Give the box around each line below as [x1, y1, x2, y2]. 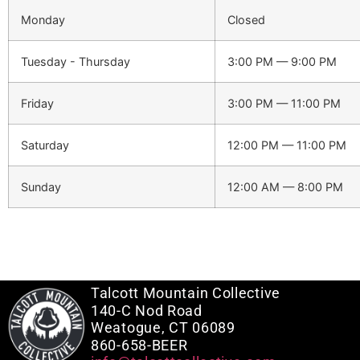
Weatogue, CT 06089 [91, 319, 235, 337]
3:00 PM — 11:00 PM [227, 96, 341, 111]
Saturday [21, 138, 69, 153]
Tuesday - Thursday [21, 55, 130, 69]
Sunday [21, 180, 61, 194]
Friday [21, 96, 54, 111]
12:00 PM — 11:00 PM [227, 138, 346, 153]
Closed [227, 13, 265, 27]
